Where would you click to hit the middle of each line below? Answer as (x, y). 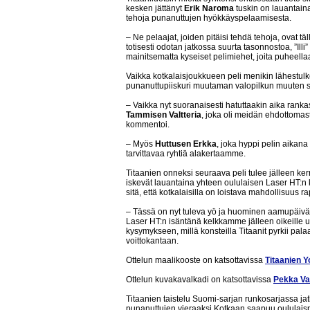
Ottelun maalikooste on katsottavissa (195, 260)
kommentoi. (148, 125)
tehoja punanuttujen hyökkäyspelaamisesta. (209, 18)
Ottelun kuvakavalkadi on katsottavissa (200, 280)
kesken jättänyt (155, 8)
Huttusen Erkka (186, 144)
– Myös (140, 144)
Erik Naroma (209, 8)
